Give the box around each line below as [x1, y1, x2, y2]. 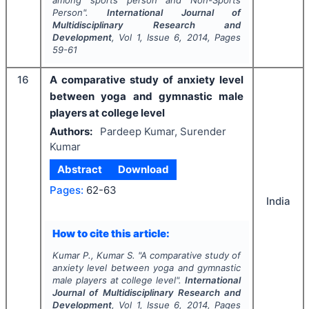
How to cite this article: [52, 226, 170, 240]
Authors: [50, 124, 92, 138]
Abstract [57, 163, 103, 176]
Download [117, 163, 169, 176]
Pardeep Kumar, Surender [99, 124, 226, 138]
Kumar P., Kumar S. [52, 250, 135, 261]
